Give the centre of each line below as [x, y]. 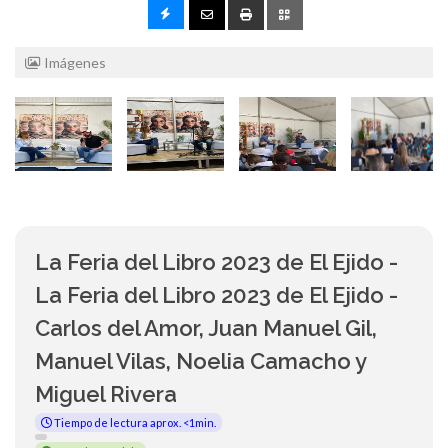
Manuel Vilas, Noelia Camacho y [200, 361]
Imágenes [73, 63]
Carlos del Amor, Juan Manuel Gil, [206, 328]
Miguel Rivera [106, 394]
